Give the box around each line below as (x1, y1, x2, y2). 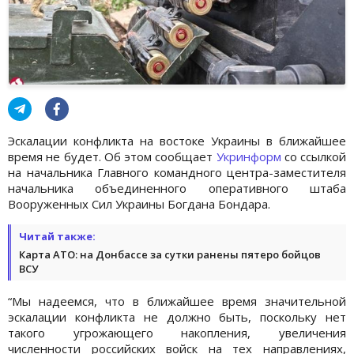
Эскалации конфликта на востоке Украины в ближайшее (8, 132, 346, 149)
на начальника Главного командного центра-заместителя (8, 164, 346, 180)
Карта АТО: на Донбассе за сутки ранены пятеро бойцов (19, 247, 321, 262)
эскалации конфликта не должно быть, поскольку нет (8, 308, 346, 325)
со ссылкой (281, 148, 346, 164)
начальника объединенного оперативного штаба (8, 179, 346, 196)
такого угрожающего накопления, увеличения (8, 324, 346, 341)
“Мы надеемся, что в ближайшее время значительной (8, 292, 346, 309)
